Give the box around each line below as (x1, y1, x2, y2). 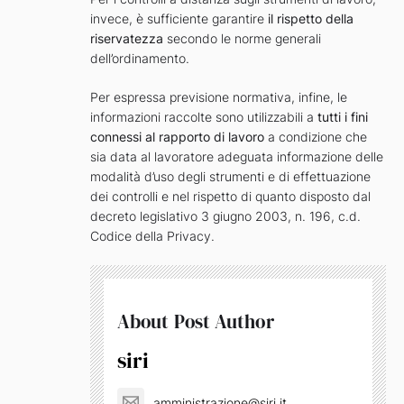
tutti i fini (317, 109, 368, 125)
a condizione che (264, 129, 367, 145)
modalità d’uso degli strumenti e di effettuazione (90, 169, 371, 185)
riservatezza (90, 31, 163, 47)
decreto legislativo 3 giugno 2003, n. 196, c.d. (90, 208, 361, 225)
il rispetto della (268, 11, 353, 27)
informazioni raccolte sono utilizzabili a (90, 109, 317, 125)
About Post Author (117, 308, 274, 335)
